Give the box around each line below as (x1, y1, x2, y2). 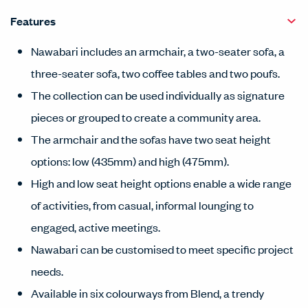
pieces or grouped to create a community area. (31, 109, 261, 124)
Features (10, 13, 56, 29)
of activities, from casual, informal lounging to (31, 197, 254, 212)
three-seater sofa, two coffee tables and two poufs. (31, 65, 280, 80)
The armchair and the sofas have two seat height (31, 131, 271, 146)
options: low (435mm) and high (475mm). (31, 153, 229, 168)
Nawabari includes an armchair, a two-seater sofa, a (31, 43, 285, 58)
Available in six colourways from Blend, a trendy (31, 285, 264, 300)
